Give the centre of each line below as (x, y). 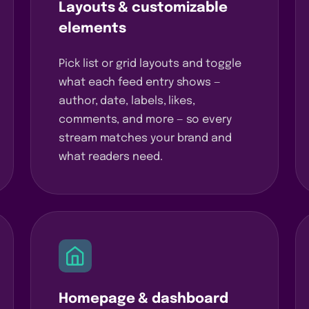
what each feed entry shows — (140, 82)
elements (92, 28)
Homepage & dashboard (143, 299)
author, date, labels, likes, (127, 101)
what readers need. (111, 157)
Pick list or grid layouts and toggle (150, 63)
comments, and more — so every (145, 119)
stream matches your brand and (145, 138)
